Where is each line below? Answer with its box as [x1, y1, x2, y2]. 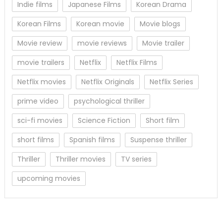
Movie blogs [139, 19, 180, 29]
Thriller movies [55, 154, 106, 165]
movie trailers [17, 57, 64, 68]
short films [17, 135, 54, 145]
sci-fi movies [17, 115, 62, 126]
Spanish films [69, 135, 115, 145]
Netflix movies [17, 77, 66, 87]
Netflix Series [149, 77, 193, 87]
